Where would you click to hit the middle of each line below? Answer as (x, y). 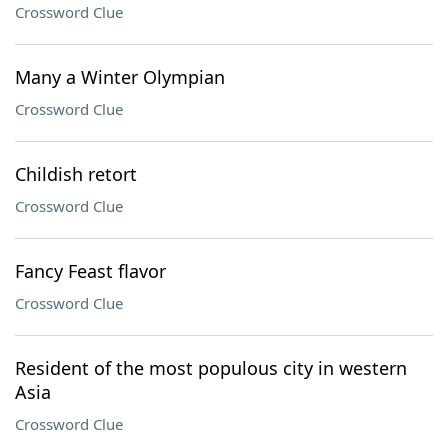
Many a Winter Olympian (120, 77)
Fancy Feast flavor (90, 271)
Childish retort (76, 174)
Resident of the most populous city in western (211, 368)
